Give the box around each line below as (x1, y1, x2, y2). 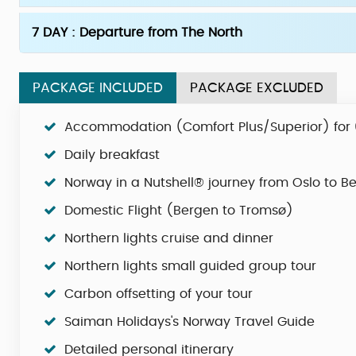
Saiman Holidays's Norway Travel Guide (64, 315, 315, 328)
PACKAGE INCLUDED (33, 81, 163, 95)
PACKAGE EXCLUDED (190, 81, 323, 95)
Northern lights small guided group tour (64, 260, 316, 273)
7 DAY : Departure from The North (32, 26, 242, 39)
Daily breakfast (64, 149, 160, 161)
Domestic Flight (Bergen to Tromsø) (64, 204, 293, 217)
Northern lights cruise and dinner (64, 232, 273, 245)
